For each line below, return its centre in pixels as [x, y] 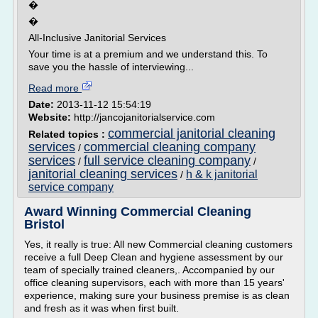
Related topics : [68, 134]
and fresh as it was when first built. [102, 308]
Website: [51, 117]
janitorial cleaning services [103, 174]
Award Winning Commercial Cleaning [138, 212]
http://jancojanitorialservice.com [144, 117]
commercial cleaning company [170, 147]
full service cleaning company [167, 160]
